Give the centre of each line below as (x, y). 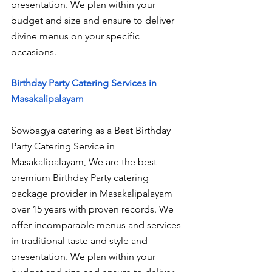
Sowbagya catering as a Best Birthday (92, 130)
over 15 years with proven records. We (93, 209)
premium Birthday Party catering (81, 177)
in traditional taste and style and (80, 240)
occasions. (34, 52)
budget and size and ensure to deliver (94, 21)
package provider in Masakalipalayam (93, 193)
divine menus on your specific (76, 36)
